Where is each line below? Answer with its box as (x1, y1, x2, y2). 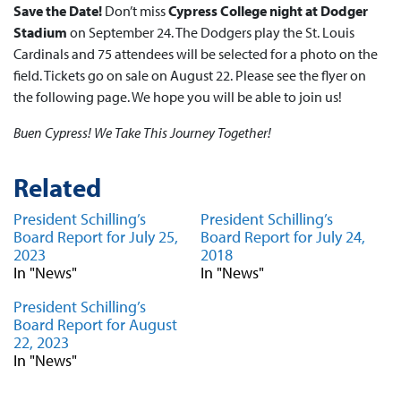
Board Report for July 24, (200, 226, 365, 247)
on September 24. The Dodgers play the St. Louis (67, 23, 354, 41)
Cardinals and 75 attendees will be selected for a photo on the (13, 45, 378, 63)
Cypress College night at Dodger (168, 2, 368, 20)
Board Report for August (13, 314, 177, 335)
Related (13, 170, 101, 204)
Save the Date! (13, 2, 102, 20)
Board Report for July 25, (13, 226, 178, 247)
